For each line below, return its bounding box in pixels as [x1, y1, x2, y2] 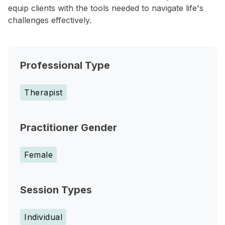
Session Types [20, 184, 92, 196]
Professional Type [20, 59, 110, 71]
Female [24, 150, 53, 160]
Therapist [24, 87, 63, 97]
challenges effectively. [8, 15, 91, 25]
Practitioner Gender [20, 122, 117, 134]
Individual [24, 212, 62, 222]
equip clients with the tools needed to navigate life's [8, 3, 203, 13]
